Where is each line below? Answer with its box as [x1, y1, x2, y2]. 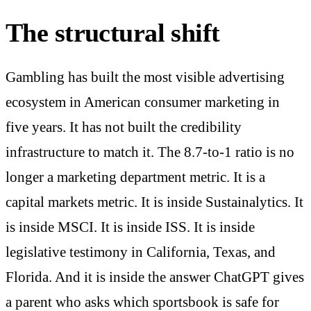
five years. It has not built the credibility [6, 119, 242, 136]
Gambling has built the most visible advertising [6, 69, 285, 86]
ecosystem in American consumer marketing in [6, 94, 280, 111]
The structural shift [6, 18, 220, 48]
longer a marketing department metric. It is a [6, 169, 265, 186]
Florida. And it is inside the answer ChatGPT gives [6, 269, 304, 286]
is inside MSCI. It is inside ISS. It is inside [6, 219, 255, 236]
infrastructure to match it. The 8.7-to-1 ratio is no [6, 144, 294, 161]
